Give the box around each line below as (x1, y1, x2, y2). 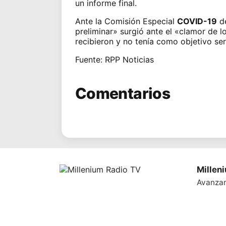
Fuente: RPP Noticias (75, 54, 154, 65)
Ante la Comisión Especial (75, 16, 177, 26)
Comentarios (75, 84, 171, 102)
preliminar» (75, 26, 118, 36)
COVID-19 (177, 16, 217, 26)
